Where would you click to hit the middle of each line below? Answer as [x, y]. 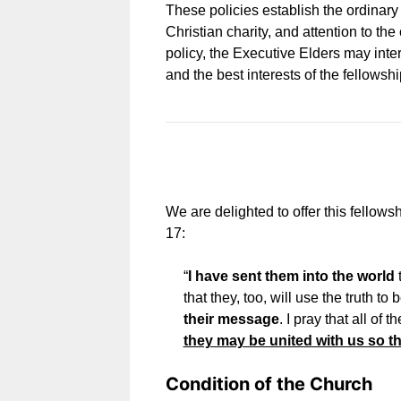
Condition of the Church [269, 384]
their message [231, 320]
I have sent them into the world [291, 277]
